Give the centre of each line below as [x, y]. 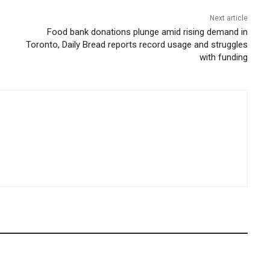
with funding [224, 58]
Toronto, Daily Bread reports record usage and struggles [137, 45]
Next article [229, 18]
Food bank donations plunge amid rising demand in [148, 32]
